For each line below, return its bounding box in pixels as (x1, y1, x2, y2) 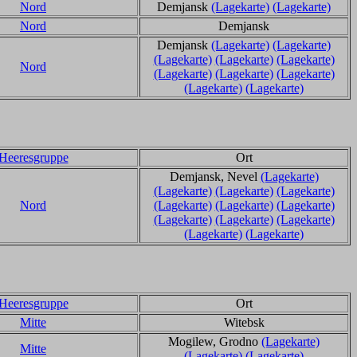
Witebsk (223, 316, 265, 329)
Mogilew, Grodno (168, 335, 261, 348)
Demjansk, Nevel (169, 170, 261, 183)
